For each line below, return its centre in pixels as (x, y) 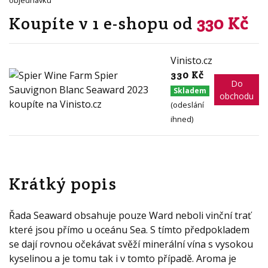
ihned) (182, 119)
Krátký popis (63, 184)
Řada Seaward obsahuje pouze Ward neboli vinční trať (130, 215)
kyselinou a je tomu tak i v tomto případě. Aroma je (123, 258)
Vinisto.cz (192, 60)
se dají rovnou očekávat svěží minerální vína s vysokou (131, 244)
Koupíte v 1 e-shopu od (103, 23)
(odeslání (188, 105)
